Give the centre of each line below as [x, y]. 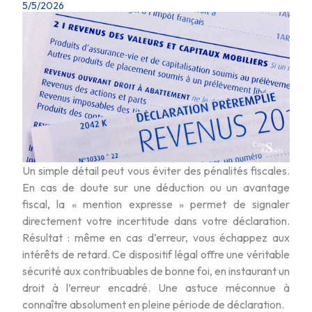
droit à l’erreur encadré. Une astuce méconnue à [156, 287]
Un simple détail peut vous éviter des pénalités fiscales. [156, 170]
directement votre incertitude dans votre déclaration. [156, 220]
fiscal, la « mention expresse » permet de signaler [156, 204]
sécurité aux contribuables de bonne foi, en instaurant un [156, 271]
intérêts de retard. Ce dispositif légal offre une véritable [156, 254]
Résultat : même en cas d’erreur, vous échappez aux [156, 237]
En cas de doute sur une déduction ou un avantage [156, 187]
